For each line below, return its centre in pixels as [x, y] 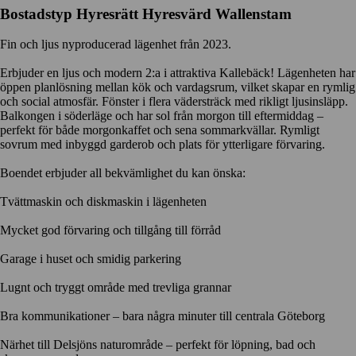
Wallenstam [253, 14]
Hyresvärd [177, 14]
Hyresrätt [107, 14]
